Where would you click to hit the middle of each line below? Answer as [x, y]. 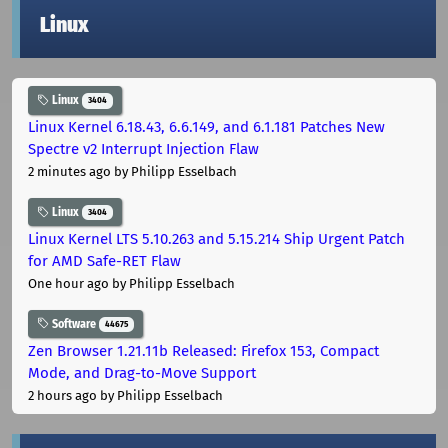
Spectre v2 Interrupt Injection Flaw [143, 149]
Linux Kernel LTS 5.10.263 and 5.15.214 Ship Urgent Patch [216, 238]
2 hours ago [62, 395]
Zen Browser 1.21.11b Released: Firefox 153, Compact [203, 350]
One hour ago [68, 283]
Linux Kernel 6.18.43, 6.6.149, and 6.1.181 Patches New [206, 127]
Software [74, 323]
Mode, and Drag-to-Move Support [142, 372]
